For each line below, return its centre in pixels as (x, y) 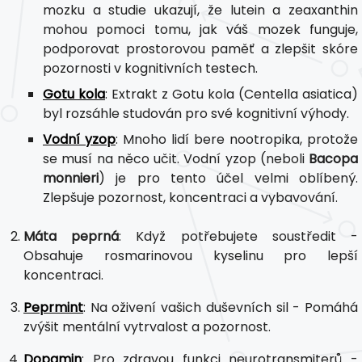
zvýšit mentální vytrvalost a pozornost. (147, 326)
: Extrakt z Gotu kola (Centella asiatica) (232, 94)
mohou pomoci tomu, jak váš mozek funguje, (200, 29)
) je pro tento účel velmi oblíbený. (228, 178)
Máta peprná (72, 236)
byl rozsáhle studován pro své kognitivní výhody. (196, 113)
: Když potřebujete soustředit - (239, 236)
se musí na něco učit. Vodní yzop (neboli (176, 158)
